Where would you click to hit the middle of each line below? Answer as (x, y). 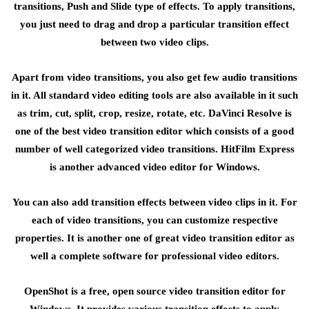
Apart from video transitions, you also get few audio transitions (154, 77)
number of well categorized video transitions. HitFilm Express (154, 149)
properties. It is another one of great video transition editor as (154, 238)
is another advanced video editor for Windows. (154, 167)
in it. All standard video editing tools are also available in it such (154, 95)
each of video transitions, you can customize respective (154, 220)
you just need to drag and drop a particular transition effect (154, 24)
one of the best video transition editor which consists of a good (154, 131)
